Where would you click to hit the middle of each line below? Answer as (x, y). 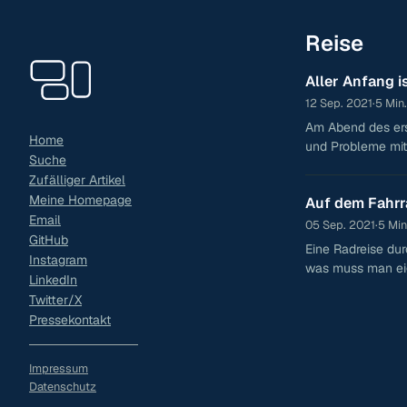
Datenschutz (63, 386)
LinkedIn (53, 279)
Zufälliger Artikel (77, 179)
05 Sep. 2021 (340, 224)
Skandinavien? (348, 287)
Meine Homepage (80, 199)
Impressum (59, 368)
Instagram (58, 259)
